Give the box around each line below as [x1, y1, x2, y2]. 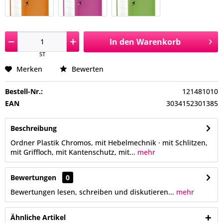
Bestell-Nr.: [5, 87, 43, 96]
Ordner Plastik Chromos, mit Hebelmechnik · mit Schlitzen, [10, 138, 208, 147]
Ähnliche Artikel [10, 213, 66, 222]
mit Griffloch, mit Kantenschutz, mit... [10, 147, 135, 157]
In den [109, 36, 134, 47]
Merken [16, 64, 42, 74]
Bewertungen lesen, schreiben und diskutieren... [10, 187, 174, 197]
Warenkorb [136, 36, 181, 47]
